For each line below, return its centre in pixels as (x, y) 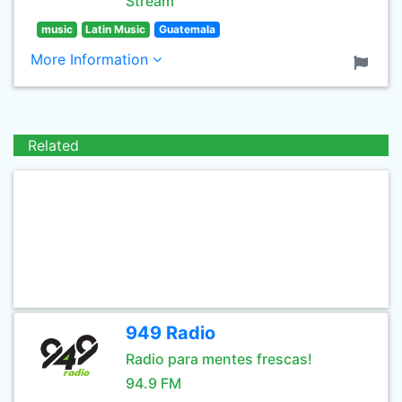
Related (53, 145)
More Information (92, 59)
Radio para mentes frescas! (219, 359)
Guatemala (187, 29)
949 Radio (170, 333)
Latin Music (116, 29)
